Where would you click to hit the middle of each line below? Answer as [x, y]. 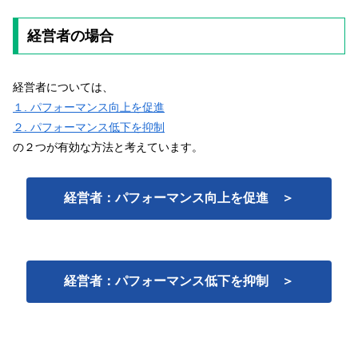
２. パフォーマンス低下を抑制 [89, 127]
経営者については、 [63, 88]
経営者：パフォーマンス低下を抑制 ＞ [179, 280]
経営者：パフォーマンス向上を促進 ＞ [179, 198]
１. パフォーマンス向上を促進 [89, 107]
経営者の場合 [70, 36]
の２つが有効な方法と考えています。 [108, 147]
